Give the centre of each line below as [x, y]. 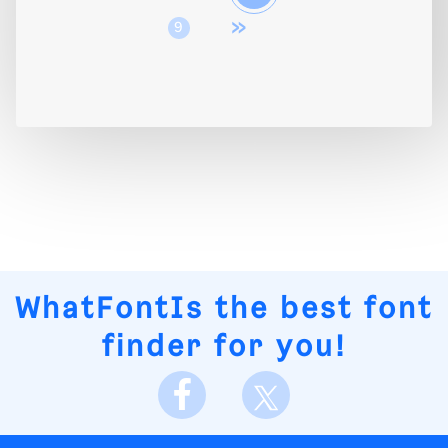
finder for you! [224, 348]
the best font [318, 310]
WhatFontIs [109, 310]
